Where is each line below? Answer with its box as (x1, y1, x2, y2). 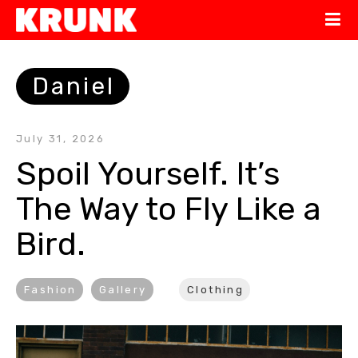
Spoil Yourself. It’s (16, 155, 280, 193)
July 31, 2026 (16, 133, 105, 145)
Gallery (98, 284, 147, 296)
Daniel (32, 72, 115, 101)
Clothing (187, 284, 245, 296)
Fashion (24, 284, 77, 296)
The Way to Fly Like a (16, 190, 321, 228)
